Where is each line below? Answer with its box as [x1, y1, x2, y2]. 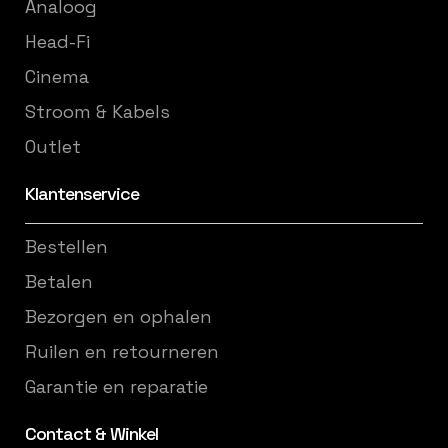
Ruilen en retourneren [25, 340, 219, 363]
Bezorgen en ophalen [25, 305, 212, 328]
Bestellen [25, 235, 108, 258]
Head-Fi [25, 30, 90, 53]
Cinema [25, 65, 89, 88]
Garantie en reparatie [25, 375, 208, 398]
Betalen [25, 270, 93, 293]
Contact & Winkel [25, 421, 158, 445]
